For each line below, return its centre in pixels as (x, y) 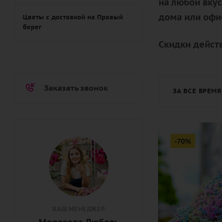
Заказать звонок (76, 88)
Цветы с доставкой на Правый (73, 17)
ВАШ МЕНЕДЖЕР (79, 209)
